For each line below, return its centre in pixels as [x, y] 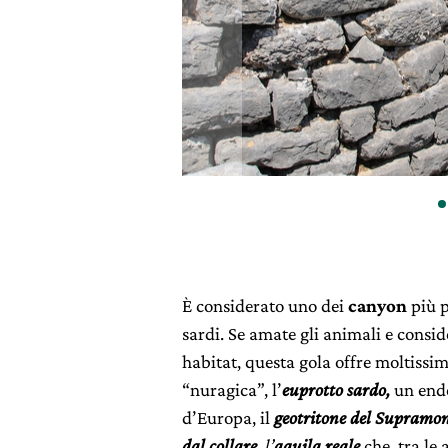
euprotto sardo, [336, 390]
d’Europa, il [228, 418]
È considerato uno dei [265, 306]
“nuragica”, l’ [232, 390]
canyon [377, 306]
